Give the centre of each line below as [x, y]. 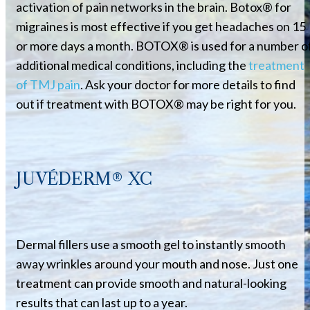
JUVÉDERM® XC [84, 179]
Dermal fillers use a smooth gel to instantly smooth [151, 245]
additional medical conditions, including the [132, 65]
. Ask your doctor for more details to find [188, 85]
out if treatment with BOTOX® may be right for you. [156, 104]
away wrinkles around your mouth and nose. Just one [157, 264]
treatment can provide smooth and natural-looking [151, 283]
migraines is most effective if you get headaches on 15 [161, 27]
